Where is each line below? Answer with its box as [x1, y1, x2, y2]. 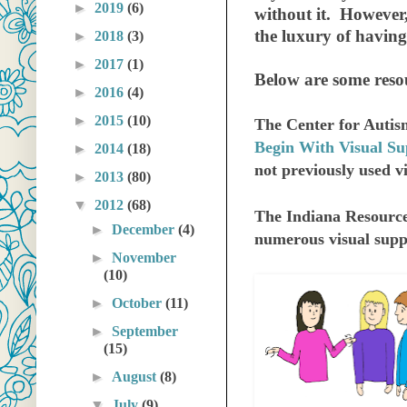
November [112, 250, 177, 266]
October [112, 295, 166, 312]
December [112, 222, 179, 238]
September [112, 323, 179, 340]
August [112, 369, 161, 385]
